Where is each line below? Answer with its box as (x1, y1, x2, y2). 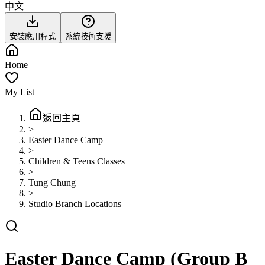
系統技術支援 (65, 32, 111, 41)
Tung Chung (28, 177, 76, 188)
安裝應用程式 (9, 32, 56, 41)
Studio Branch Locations (28, 199, 121, 209)
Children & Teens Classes (28, 156, 125, 166)
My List (5, 87, 34, 97)
